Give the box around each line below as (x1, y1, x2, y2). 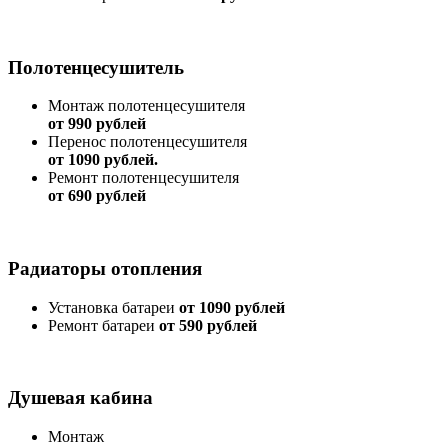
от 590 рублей (159, 316, 257, 334)
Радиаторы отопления (8, 257, 202, 279)
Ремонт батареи (48, 316, 159, 334)
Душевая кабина (8, 387, 153, 409)
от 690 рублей (48, 187, 146, 205)
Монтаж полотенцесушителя (48, 97, 245, 115)
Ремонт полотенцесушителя (48, 169, 239, 187)
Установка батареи (48, 298, 179, 316)
